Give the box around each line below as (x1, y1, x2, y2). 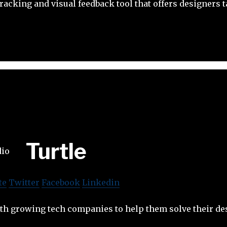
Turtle (26, 138, 87, 164)
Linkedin (82, 177, 120, 187)
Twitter (9, 177, 40, 187)
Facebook (42, 177, 80, 187)
